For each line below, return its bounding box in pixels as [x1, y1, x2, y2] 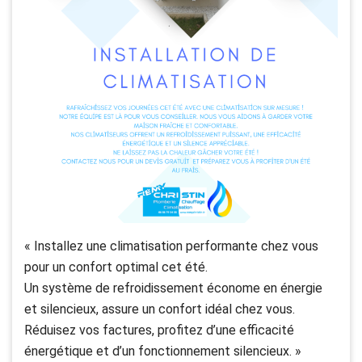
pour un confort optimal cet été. [24, 259, 208, 275]
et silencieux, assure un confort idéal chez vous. [24, 301, 295, 317]
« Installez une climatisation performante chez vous [24, 238, 318, 254]
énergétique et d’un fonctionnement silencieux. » [24, 343, 301, 359]
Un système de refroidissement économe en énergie [24, 280, 322, 296]
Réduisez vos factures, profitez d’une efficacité [24, 322, 294, 338]
